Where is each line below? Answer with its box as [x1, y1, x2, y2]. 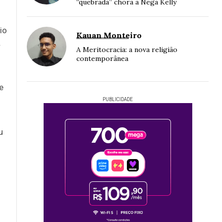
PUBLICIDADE [103, 97, 133, 103]
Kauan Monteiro [76, 30, 142, 41]
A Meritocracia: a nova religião [76, 45, 177, 55]
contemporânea [76, 54, 128, 63]
